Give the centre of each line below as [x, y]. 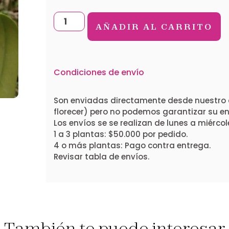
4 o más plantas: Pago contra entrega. [132, 145]
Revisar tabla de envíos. [101, 156]
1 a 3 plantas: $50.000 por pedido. [120, 134]
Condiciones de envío [99, 72]
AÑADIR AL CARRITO [154, 26]
